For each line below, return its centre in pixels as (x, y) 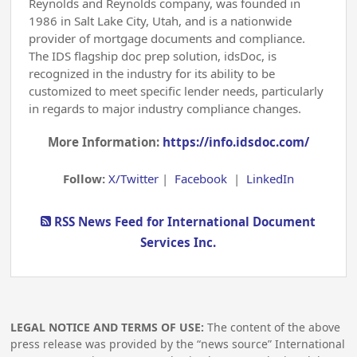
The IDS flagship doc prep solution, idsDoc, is (153, 56)
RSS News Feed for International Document (184, 221)
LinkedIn (270, 178)
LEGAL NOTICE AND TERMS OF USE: (108, 327)
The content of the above (273, 327)
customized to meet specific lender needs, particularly (177, 91)
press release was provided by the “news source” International (178, 343)
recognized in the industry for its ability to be (152, 74)
